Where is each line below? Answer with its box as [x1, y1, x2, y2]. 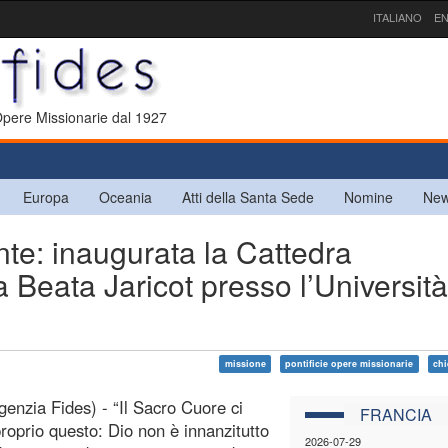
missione [224, 356, 266, 370]
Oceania [99, 186, 152, 207]
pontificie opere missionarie [285, 356, 414, 370]
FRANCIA [359, 402, 432, 426]
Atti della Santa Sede [182, 186, 314, 207]
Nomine [344, 186, 393, 207]
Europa [23, 186, 69, 207]
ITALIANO [373, 9, 422, 25]
